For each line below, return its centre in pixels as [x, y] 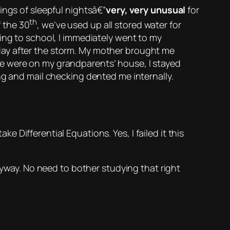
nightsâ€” [85, 10]
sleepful [47, 10]
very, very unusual [146, 10]
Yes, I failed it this [148, 133]
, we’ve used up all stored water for [109, 25]
